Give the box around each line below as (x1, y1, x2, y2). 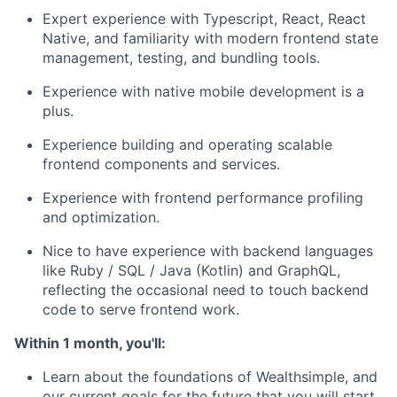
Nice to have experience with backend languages (43, 241, 373, 260)
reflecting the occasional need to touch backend (43, 280, 369, 299)
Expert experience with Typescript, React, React (43, 9, 366, 27)
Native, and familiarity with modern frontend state (43, 28, 378, 47)
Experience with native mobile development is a (43, 82, 364, 100)
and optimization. (43, 207, 160, 226)
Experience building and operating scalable (43, 135, 332, 153)
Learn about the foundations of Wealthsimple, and (43, 367, 378, 385)
